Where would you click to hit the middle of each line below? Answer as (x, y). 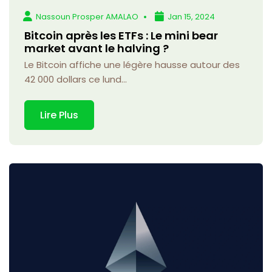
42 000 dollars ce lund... (76, 79)
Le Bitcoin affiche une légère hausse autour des (132, 64)
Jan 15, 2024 (192, 16)
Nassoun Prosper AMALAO (87, 16)
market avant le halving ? (97, 48)
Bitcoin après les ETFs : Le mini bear (121, 35)
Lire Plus (59, 115)
